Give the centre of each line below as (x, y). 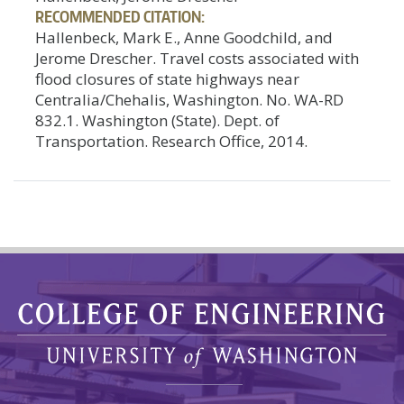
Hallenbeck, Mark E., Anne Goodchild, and (184, 37)
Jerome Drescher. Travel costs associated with (197, 58)
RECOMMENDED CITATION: (120, 16)
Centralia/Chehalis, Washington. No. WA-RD (189, 99)
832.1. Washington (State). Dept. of (157, 120)
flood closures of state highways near (167, 78)
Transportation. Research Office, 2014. (171, 141)
